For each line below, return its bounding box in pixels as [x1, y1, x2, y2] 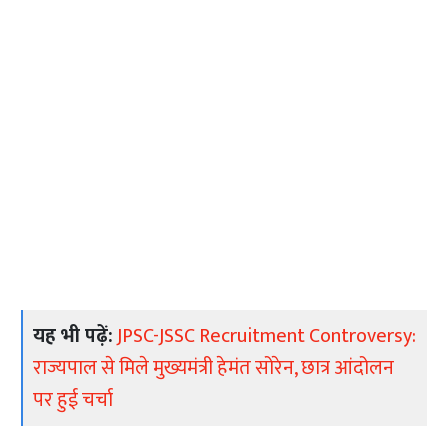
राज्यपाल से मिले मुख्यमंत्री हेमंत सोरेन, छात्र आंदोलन [33, 351, 395, 386]
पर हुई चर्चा [33, 383, 114, 418]
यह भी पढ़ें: [33, 319, 114, 354]
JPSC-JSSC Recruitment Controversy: [117, 319, 417, 354]
